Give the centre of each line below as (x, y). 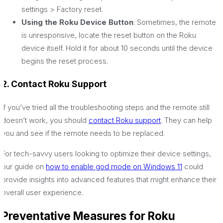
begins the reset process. (65, 61)
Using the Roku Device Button (77, 22)
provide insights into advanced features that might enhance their (109, 179)
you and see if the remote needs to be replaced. (83, 133)
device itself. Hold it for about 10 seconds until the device (117, 48)
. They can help (186, 120)
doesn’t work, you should (45, 120)
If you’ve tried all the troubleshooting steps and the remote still (106, 107)
